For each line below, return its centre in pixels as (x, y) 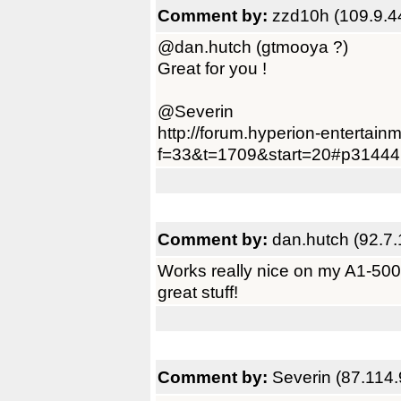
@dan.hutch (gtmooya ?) (253, 47)
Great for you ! (212, 68)
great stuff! (198, 292)
